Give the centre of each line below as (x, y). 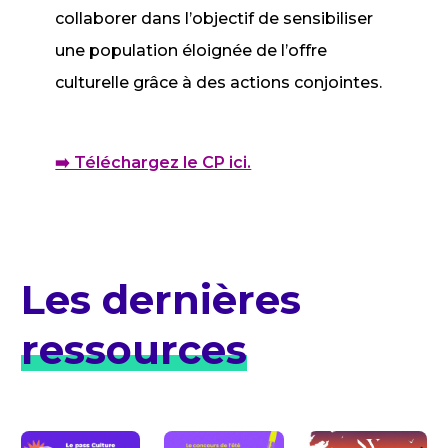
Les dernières (160, 299)
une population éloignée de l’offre (191, 50)
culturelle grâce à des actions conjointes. (219, 82)
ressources (133, 349)
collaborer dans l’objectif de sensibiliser (214, 18)
